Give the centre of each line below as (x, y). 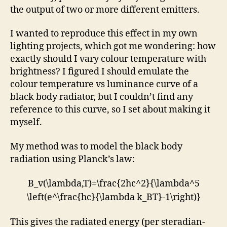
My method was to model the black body (96, 146)
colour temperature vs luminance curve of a (104, 85)
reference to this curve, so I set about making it (110, 110)
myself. (26, 123)
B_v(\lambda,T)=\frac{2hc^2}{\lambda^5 (113, 184)
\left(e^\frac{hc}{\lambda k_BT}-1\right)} (113, 198)
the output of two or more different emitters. (105, 10)
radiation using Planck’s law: (72, 159)
